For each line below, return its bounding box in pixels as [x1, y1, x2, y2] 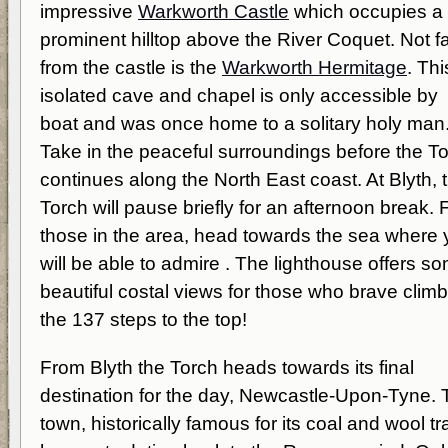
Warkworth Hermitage [222, 57, 407, 78]
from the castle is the [40, 57, 222, 78]
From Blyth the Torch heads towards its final [40, 357, 414, 378]
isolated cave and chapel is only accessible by [40, 85, 438, 106]
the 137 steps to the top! [40, 309, 247, 330]
